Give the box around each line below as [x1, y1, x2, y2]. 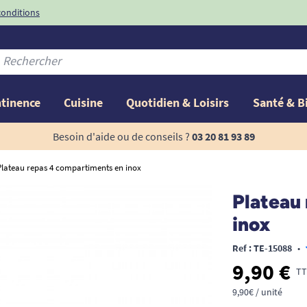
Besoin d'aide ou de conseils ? [52, 129, 190, 143]
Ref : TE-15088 [232, 241, 292, 254]
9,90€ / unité [232, 285, 282, 298]
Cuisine [64, 94, 103, 110]
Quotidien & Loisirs [126, 94, 230, 110]
